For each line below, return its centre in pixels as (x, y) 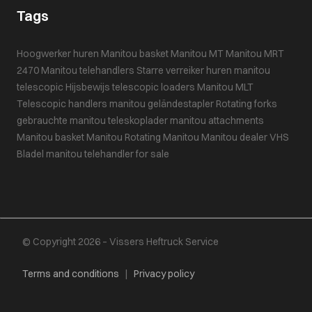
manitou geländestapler (162, 104)
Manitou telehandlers (88, 71)
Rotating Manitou (162, 138)
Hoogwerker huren (58, 54)
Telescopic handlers (62, 104)
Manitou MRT (255, 54)
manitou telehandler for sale (108, 154)
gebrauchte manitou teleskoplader (92, 121)
